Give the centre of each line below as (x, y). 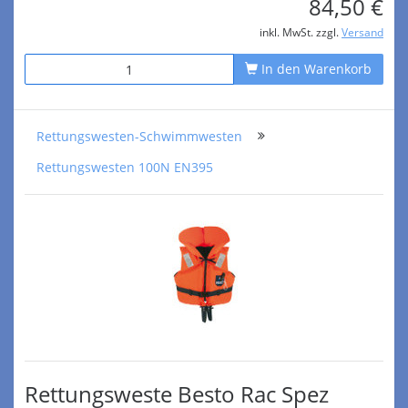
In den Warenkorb (315, 69)
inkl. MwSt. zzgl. (301, 32)
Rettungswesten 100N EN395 (125, 167)
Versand (362, 32)
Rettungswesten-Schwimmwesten (139, 136)
